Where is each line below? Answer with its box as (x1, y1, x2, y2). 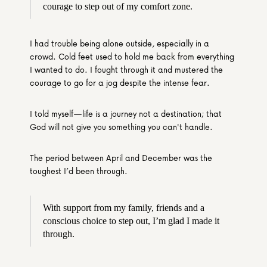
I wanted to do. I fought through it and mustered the (30, 63, 223, 76)
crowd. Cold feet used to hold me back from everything (30, 50, 234, 63)
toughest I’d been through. (30, 164, 128, 177)
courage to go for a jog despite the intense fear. (30, 76, 210, 89)
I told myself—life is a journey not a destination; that (30, 107, 222, 120)
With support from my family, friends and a (43, 203, 204, 213)
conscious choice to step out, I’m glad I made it (43, 216, 219, 226)
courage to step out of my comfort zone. (43, 1, 193, 11)
